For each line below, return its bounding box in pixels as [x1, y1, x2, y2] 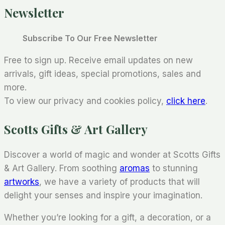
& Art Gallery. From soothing [4, 163, 120, 173]
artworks [4, 176, 39, 187]
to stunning [150, 163, 198, 173]
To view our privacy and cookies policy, [4, 95, 166, 106]
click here [166, 95, 205, 106]
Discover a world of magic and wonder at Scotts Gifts [4, 149, 220, 160]
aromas [120, 163, 150, 173]
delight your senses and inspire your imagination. [4, 190, 202, 200]
